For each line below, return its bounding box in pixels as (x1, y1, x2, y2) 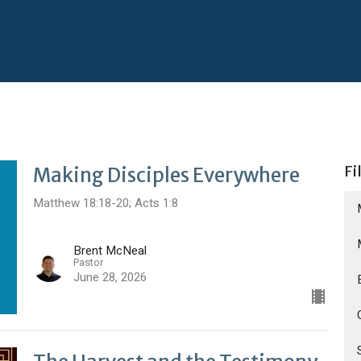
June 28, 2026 (73, 268, 147, 287)
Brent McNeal (73, 242, 147, 260)
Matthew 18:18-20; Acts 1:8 (32, 193, 178, 212)
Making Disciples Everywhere (32, 162, 300, 188)
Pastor (73, 255, 103, 271)
